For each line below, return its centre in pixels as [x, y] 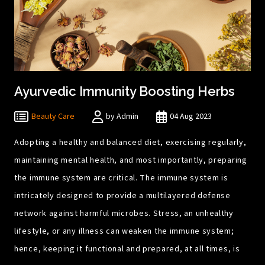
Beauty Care [53, 117]
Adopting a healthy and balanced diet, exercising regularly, [130, 143]
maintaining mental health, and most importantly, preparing [131, 161]
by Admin [122, 117]
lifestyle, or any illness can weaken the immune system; [124, 232]
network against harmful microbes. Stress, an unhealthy [124, 214]
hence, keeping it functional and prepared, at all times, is [127, 249]
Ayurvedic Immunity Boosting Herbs [125, 91]
